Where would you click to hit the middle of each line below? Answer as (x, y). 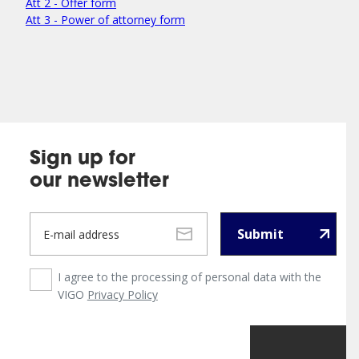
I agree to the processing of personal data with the (189, 277)
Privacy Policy (122, 294)
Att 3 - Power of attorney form (105, 20)
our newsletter (99, 182)
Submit (260, 234)
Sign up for (82, 159)
